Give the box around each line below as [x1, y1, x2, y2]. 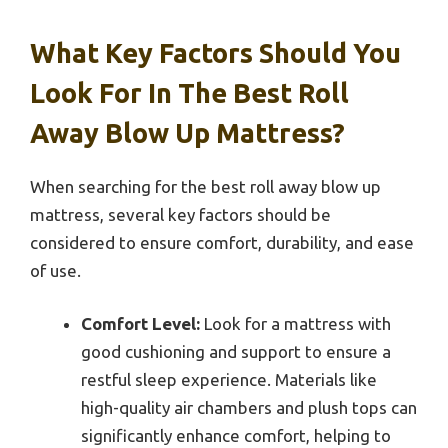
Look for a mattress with [200, 314, 391, 334]
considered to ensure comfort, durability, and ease [30, 232, 414, 252]
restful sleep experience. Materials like [81, 370, 377, 390]
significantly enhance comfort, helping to [81, 426, 391, 446]
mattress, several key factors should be [30, 204, 331, 224]
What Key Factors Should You [30, 37, 401, 68]
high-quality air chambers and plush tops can [81, 398, 417, 418]
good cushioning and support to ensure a [81, 342, 391, 362]
